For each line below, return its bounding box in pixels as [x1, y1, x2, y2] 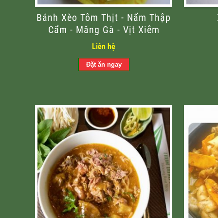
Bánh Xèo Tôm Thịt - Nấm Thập [36, 12, 171, 23]
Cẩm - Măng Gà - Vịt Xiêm [48, 24, 160, 36]
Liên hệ [92, 42, 115, 51]
